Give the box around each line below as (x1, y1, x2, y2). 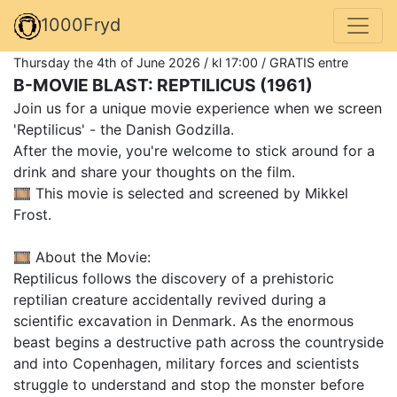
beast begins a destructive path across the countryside (13, 332, 384, 351)
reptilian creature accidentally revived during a (13, 290, 326, 308)
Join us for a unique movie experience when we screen (13, 98, 382, 117)
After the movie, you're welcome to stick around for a (13, 141, 375, 160)
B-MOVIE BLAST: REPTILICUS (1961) (13, 74, 313, 96)
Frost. (13, 205, 51, 223)
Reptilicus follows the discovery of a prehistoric (13, 269, 334, 287)
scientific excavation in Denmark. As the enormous (13, 311, 354, 330)
